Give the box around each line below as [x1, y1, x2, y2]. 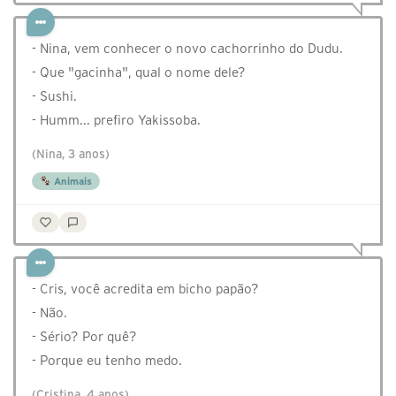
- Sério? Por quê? [32, 329, 137, 345]
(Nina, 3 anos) [32, 148, 110, 162]
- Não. [32, 305, 67, 321]
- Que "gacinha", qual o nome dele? [32, 65, 246, 80]
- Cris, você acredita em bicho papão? [32, 281, 259, 297]
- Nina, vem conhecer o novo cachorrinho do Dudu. [32, 41, 343, 57]
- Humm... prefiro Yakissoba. [32, 112, 201, 128]
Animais [50, 176, 92, 187]
